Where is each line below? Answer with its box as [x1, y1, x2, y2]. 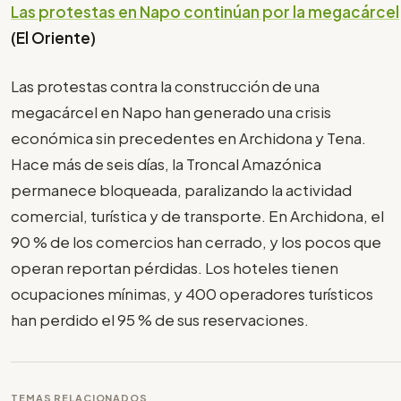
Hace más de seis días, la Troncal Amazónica [11, 154, 321, 175]
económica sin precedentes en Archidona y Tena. [11, 128, 366, 149]
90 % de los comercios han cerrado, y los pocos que [11, 232, 381, 252]
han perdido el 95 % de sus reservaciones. [11, 310, 311, 330]
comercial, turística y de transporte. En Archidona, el [11, 206, 384, 226]
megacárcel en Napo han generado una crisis [11, 102, 331, 123]
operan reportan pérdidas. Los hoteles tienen [11, 258, 338, 278]
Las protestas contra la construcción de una [11, 76, 320, 97]
